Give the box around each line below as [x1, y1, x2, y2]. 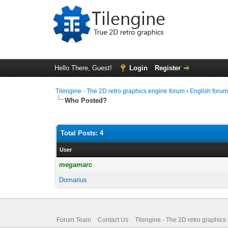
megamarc [59, 161, 93, 168]
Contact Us [97, 216, 128, 223]
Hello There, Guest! [54, 64, 114, 72]
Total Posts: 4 [61, 129, 104, 137]
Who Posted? [65, 97, 107, 104]
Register [154, 64, 181, 72]
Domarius [59, 176, 88, 184]
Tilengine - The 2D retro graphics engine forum [55, 88, 185, 95]
